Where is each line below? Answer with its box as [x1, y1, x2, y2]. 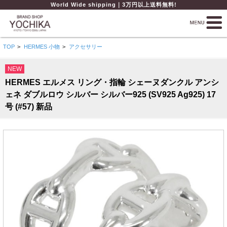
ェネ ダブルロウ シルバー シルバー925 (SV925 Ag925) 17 [5, 90, 216, 99]
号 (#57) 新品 [5, 102, 52, 111]
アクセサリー [68, 44, 102, 50]
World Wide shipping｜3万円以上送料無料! [50, 2, 177, 8]
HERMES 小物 [23, 44, 60, 50]
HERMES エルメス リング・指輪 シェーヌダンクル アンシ [5, 78, 219, 87]
